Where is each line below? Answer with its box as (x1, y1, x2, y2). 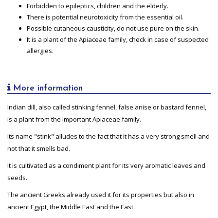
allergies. (27, 46, 54, 55)
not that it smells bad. (7, 144, 70, 153)
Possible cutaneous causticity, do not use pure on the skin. (27, 23, 200, 33)
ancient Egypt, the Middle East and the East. (7, 202, 135, 211)
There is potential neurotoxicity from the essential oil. (27, 12, 183, 21)
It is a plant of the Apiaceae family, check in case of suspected (27, 35, 209, 44)
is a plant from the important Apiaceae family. (7, 114, 141, 124)
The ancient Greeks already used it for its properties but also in (7, 190, 194, 199)
